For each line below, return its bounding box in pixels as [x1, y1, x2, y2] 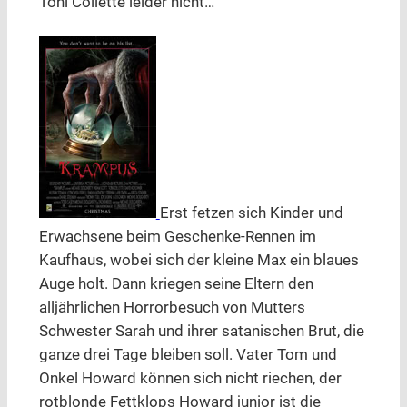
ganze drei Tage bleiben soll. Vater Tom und [38, 346, 337, 364]
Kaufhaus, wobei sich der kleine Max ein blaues [38, 252, 359, 270]
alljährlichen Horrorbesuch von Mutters [38, 299, 305, 317]
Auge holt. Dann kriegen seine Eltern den [38, 275, 313, 293]
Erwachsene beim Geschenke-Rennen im [38, 228, 316, 246]
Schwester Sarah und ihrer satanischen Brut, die [38, 323, 364, 341]
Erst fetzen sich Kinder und [159, 204, 343, 223]
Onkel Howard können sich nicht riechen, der [38, 370, 342, 388]
